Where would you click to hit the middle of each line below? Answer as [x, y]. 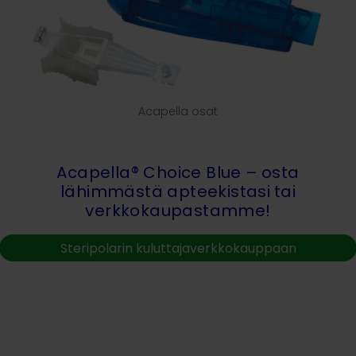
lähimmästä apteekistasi [166, 191]
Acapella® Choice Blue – [157, 172]
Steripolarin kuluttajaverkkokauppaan [178, 248]
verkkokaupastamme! [178, 210]
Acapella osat [178, 111]
